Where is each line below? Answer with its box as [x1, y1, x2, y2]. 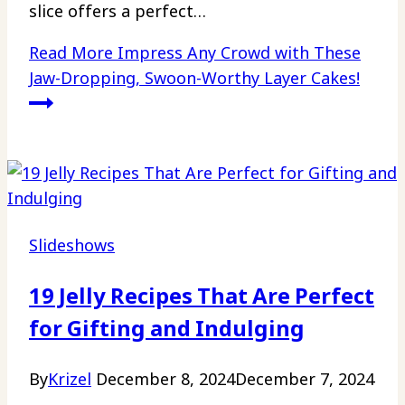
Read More [29, 42, 113, 64]
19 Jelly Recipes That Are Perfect [29, 280, 374, 311]
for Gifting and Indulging [29, 313, 305, 344]
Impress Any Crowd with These [113, 42, 361, 64]
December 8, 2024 [96, 368, 235, 391]
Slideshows [29, 234, 115, 257]
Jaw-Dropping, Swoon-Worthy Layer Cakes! [29, 67, 360, 89]
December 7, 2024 [235, 368, 374, 391]
